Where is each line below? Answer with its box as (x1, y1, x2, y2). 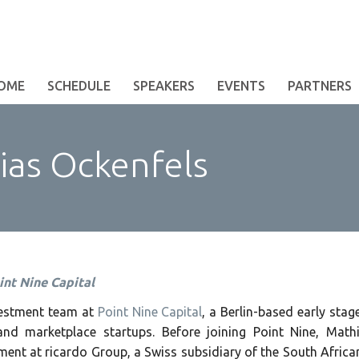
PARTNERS (288, 79, 352, 93)
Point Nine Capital (97, 305, 203, 319)
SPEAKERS (133, 79, 195, 93)
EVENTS (217, 79, 265, 93)
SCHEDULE (47, 79, 111, 93)
